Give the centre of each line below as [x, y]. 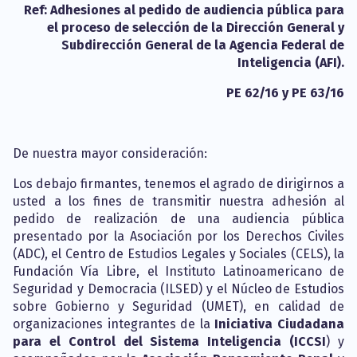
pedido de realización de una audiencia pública [178, 219]
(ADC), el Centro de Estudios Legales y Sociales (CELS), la [178, 254]
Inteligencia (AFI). [291, 63]
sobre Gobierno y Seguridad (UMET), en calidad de [178, 306]
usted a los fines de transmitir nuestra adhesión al [178, 201]
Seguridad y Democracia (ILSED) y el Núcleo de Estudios [178, 289]
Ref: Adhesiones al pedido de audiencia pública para [184, 10]
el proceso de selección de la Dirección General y [196, 27]
